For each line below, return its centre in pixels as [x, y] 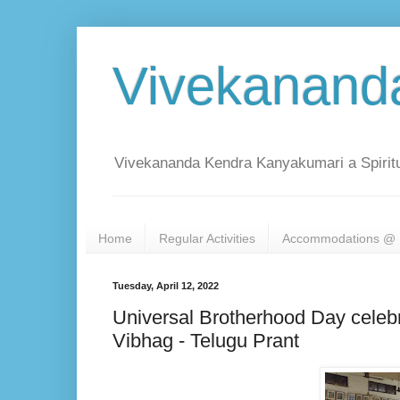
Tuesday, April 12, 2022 [166, 286]
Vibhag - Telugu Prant [206, 340]
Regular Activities [207, 238]
